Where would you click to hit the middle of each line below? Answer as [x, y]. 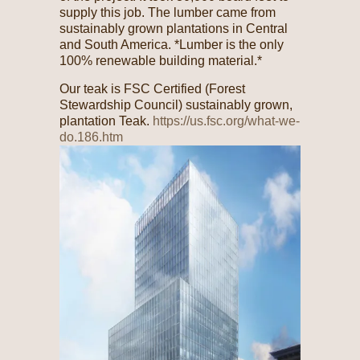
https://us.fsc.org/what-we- [226, 121]
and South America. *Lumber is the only [172, 44]
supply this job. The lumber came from [168, 12]
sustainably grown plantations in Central [174, 28]
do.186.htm [91, 137]
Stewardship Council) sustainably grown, [176, 104]
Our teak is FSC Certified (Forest [152, 88]
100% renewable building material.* [161, 60]
